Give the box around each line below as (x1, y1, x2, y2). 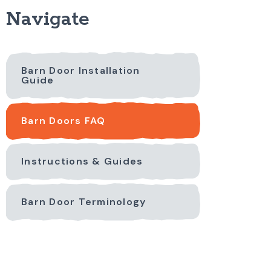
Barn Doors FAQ (21, 114, 106, 127)
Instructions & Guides (21, 154, 143, 168)
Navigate (6, 7, 90, 32)
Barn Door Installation (21, 64, 140, 77)
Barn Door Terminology (21, 195, 146, 208)
